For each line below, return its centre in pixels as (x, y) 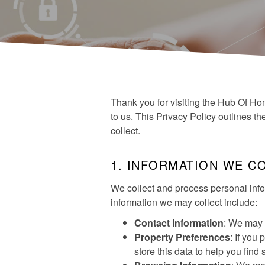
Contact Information (179, 223)
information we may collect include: (184, 202)
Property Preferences (182, 237)
